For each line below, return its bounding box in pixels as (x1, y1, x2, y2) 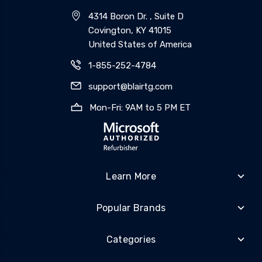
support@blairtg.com (88, 81, 173, 92)
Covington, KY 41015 (88, 25, 171, 36)
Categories (106, 233, 156, 245)
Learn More (106, 170, 156, 182)
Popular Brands (96, 202, 166, 213)
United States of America (88, 39, 192, 50)
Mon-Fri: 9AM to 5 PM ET (89, 102, 191, 113)
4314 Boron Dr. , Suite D (88, 11, 184, 22)
